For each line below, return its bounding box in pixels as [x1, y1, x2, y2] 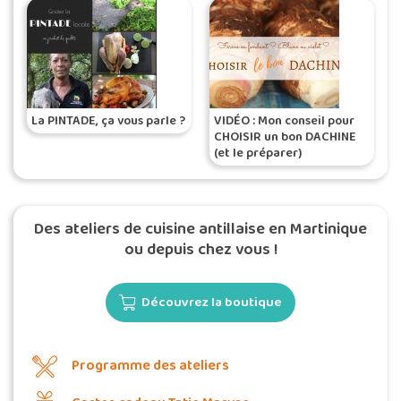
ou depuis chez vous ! [124, 237, 277, 262]
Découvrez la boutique [141, 292, 282, 313]
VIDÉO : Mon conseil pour [214, 111, 354, 131]
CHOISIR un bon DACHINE [214, 127, 356, 147]
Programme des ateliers [72, 354, 229, 377]
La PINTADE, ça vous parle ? [31, 111, 185, 131]
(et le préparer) [214, 143, 302, 163]
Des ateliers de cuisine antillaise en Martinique [34, 217, 367, 242]
